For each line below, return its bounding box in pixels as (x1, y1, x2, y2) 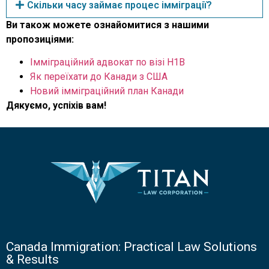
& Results (6, 252, 59, 267)
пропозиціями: (6, 33, 74, 45)
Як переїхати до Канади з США (30, 71, 168, 83)
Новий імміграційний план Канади (30, 85, 184, 97)
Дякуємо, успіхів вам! (6, 100, 106, 112)
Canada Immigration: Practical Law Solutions (6, 239, 257, 254)
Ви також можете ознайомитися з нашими (6, 19, 209, 31)
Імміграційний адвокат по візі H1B (30, 56, 185, 68)
